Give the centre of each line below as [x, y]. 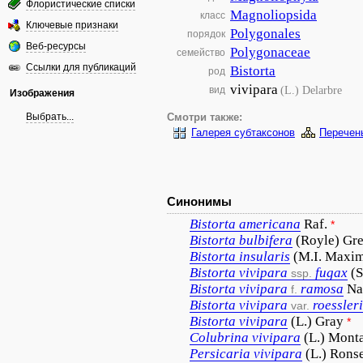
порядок [206, 34]
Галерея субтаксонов [243, 133]
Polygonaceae [270, 52]
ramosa [322, 289]
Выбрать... [50, 117]
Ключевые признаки [72, 25]
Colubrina [219, 337]
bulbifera [266, 240]
